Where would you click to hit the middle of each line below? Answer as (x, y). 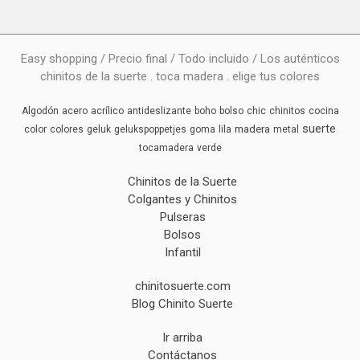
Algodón (40, 111)
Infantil (182, 253)
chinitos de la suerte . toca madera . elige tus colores (180, 77)
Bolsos (182, 235)
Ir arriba (182, 338)
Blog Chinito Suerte (182, 304)
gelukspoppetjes (150, 130)
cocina (323, 111)
